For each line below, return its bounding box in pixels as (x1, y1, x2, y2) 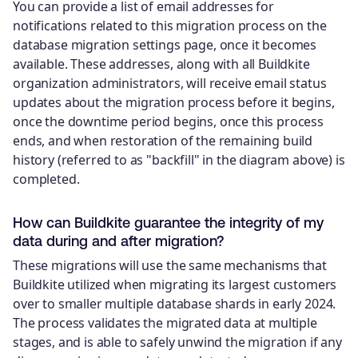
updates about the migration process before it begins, (13, 93, 335, 111)
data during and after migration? (13, 233, 224, 250)
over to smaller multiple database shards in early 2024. (13, 295, 336, 313)
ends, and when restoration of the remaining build (13, 131, 313, 149)
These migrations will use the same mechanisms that (13, 257, 327, 275)
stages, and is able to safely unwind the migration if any (13, 333, 342, 352)
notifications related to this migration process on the (13, 16, 327, 34)
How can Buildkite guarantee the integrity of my (13, 214, 324, 232)
